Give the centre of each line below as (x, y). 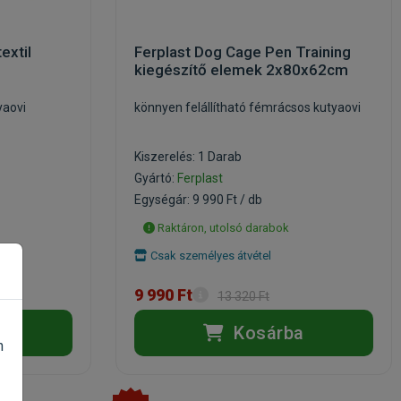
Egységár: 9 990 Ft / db (198, 200)
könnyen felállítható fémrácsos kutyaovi (247, 107)
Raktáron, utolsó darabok (222, 228)
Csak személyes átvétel (209, 256)
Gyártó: (156, 178)
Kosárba (266, 333)
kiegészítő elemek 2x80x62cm (241, 70)
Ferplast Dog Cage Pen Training (243, 52)
